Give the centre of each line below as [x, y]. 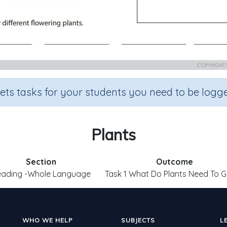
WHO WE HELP [48, 220]
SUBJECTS [138, 220]
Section [41, 162]
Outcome [175, 162]
